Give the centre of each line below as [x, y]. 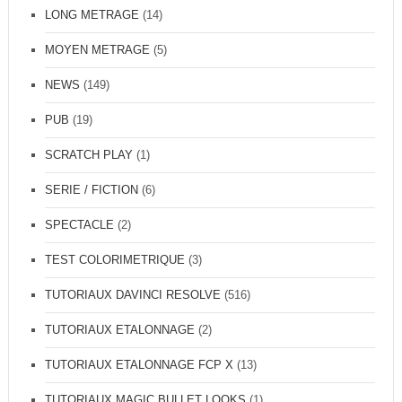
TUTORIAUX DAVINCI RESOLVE [132, 295]
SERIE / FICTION [91, 190]
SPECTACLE [79, 225]
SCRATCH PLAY [88, 155]
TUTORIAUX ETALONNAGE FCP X [139, 365]
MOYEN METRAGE [97, 50]
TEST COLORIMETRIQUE [114, 260]
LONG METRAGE [92, 15]
